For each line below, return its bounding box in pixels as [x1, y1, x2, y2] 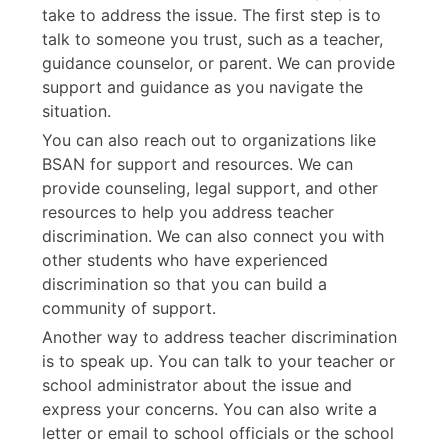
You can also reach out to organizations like [42, 129, 376, 150]
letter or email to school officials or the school [42, 422, 394, 443]
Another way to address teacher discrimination [42, 326, 397, 347]
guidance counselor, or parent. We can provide [42, 52, 395, 73]
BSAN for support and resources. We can [42, 153, 353, 174]
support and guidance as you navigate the [42, 76, 363, 97]
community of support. [42, 297, 216, 318]
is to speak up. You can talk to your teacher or [42, 350, 395, 371]
